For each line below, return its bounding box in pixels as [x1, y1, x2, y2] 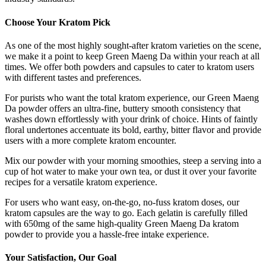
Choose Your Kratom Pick [5, 17, 110, 27]
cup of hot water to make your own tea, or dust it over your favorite [5, 166, 256, 176]
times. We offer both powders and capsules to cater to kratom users [5, 61, 254, 72]
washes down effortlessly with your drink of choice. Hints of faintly [5, 113, 258, 124]
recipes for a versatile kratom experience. [5, 176, 157, 187]
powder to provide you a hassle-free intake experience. [5, 229, 209, 239]
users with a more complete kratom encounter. [5, 135, 176, 145]
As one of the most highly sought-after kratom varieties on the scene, [5, 40, 261, 50]
